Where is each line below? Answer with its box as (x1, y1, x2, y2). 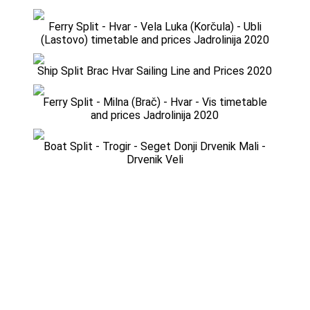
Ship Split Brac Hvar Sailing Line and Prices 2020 (37, 64, 273, 78)
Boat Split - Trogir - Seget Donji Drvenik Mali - (44, 140, 266, 154)
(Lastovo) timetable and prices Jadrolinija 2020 (40, 33, 269, 47)
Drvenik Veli (126, 153, 183, 167)
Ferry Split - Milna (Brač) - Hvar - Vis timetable (42, 95, 267, 109)
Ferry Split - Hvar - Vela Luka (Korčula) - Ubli (48, 20, 262, 34)
